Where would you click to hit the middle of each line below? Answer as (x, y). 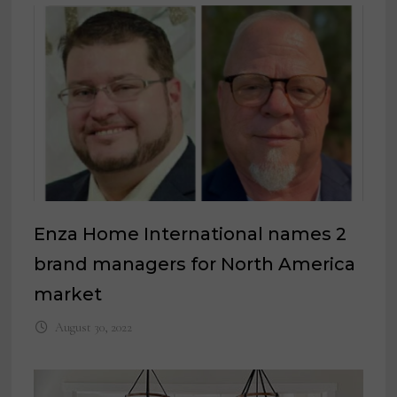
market (68, 295)
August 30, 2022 (93, 328)
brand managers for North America (195, 265)
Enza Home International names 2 (191, 234)
